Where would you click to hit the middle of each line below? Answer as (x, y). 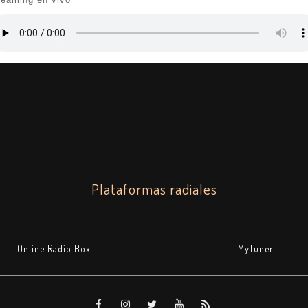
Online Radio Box (54, 249)
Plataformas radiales (154, 189)
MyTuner (255, 249)
